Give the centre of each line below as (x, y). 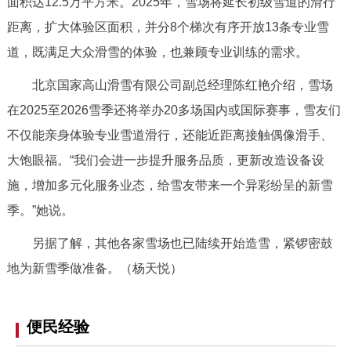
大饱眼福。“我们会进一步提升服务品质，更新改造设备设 (165, 160)
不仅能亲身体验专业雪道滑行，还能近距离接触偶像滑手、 (170, 135)
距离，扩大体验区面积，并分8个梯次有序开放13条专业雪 (168, 27)
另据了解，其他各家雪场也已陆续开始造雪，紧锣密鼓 (170, 243)
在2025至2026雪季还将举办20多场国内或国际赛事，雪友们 (174, 110)
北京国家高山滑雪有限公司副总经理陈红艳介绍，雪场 (170, 85)
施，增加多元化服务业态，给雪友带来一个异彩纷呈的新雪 (170, 185)
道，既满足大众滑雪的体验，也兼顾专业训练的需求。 (157, 52)
